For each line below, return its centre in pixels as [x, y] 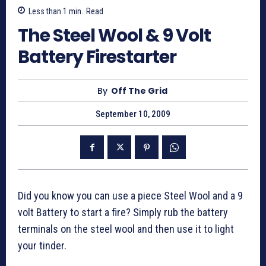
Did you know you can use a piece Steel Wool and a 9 [130, 196]
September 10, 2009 [133, 114]
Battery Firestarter [97, 57]
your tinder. [42, 246]
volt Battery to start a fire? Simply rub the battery [123, 213]
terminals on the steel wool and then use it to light [126, 229]
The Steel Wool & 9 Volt [114, 36]
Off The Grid [139, 91]
